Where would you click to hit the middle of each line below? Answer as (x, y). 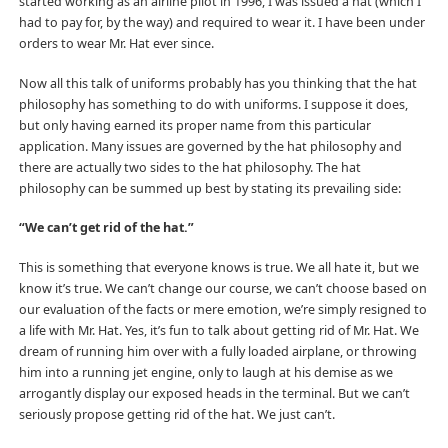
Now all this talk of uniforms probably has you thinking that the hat (217, 83)
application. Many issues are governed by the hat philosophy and (210, 146)
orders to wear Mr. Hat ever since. (116, 43)
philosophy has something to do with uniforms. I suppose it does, (213, 104)
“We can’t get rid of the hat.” (106, 228)
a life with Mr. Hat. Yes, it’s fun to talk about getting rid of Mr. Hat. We (218, 331)
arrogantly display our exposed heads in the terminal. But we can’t (214, 394)
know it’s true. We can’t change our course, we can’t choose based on (222, 289)
